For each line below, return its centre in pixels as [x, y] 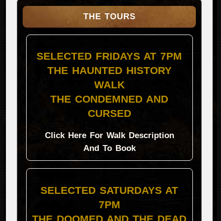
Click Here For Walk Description [109, 135]
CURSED [109, 113]
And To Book [109, 148]
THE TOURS [109, 16]
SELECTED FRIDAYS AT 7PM [110, 56]
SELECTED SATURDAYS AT [110, 190]
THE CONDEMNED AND [110, 99]
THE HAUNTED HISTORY [109, 71]
